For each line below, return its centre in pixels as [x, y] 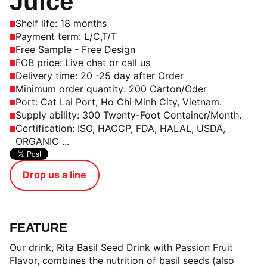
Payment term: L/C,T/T [66, 36]
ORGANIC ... [42, 141]
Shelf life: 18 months [61, 23]
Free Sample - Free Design [75, 49]
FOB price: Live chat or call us [83, 63]
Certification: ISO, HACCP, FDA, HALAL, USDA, [120, 128]
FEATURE [38, 227]
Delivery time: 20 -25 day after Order [100, 76]
